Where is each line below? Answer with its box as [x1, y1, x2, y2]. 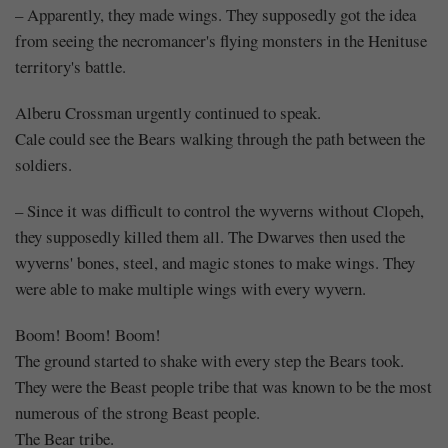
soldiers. [15, 152, 72, 176]
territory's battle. [15, 54, 126, 78]
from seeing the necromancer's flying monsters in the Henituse [15, 28, 427, 52]
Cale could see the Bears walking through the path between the [15, 126, 425, 150]
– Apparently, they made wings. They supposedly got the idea [15, 2, 416, 26]
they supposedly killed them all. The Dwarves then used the [15, 224, 405, 248]
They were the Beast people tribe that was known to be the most [15, 374, 432, 398]
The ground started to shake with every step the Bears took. [15, 348, 404, 372]
